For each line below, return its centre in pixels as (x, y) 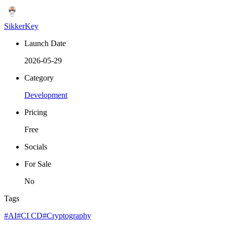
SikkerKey (21, 26)
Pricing (36, 112)
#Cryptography (67, 216)
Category (39, 78)
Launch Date (45, 44)
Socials (36, 147)
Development (46, 95)
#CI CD (30, 216)
